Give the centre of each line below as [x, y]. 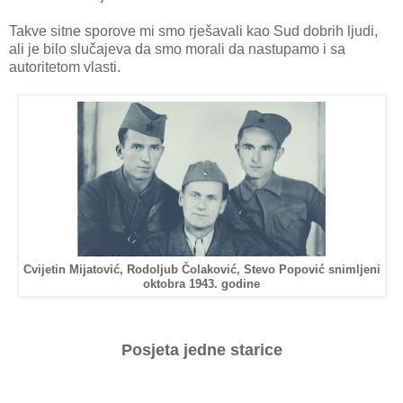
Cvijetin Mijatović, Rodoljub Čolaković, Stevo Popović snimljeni [201, 270]
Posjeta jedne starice [201, 349]
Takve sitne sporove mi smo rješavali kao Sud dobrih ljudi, [193, 31]
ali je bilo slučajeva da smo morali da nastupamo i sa [177, 49]
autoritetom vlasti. [65, 67]
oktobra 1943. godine [201, 285]
